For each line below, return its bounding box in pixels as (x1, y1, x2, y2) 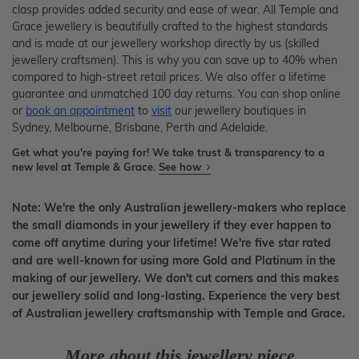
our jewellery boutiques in (171, 103, 306, 118)
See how (159, 159, 204, 173)
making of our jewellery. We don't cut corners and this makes (12, 270, 339, 285)
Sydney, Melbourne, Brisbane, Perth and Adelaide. (12, 119, 268, 135)
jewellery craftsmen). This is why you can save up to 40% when (12, 52, 337, 67)
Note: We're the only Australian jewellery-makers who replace (12, 200, 346, 215)
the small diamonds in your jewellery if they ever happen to (12, 217, 331, 232)
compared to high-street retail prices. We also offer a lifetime (12, 69, 326, 84)
